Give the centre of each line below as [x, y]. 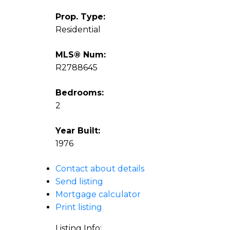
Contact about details [100, 169]
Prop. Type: [80, 17]
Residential [78, 30]
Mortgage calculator [98, 195]
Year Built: [78, 131]
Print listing [79, 207]
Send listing [79, 182]
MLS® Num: [80, 55]
